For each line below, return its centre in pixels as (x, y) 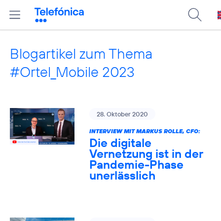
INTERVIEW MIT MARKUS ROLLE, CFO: (145, 131)
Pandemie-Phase (136, 164)
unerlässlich (122, 175)
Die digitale (120, 143)
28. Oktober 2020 (122, 114)
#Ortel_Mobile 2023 (72, 72)
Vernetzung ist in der (146, 153)
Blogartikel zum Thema (81, 54)
